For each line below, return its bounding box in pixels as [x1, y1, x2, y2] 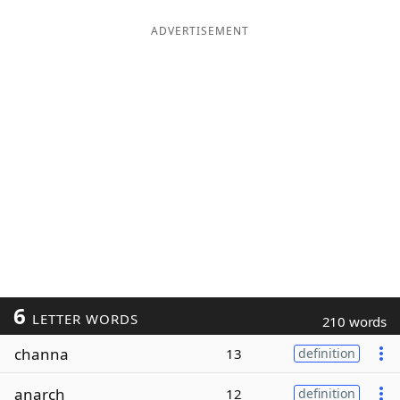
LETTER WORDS [27, 310, 138, 328]
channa [14, 343, 69, 364]
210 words [321, 312, 387, 330]
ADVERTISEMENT [151, 23, 249, 38]
